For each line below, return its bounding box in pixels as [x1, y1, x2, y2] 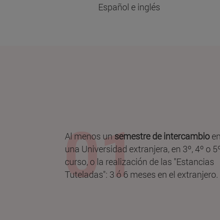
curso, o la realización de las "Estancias [65, 156, 214, 168]
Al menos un [65, 130, 114, 142]
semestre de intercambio [114, 130, 210, 142]
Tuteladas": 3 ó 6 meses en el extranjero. [65, 168, 218, 181]
